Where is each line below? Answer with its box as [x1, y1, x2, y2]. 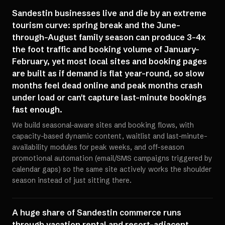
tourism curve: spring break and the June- [12, 20, 180, 30]
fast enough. [12, 104, 62, 115]
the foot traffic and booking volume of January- [12, 44, 199, 54]
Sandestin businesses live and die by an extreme [12, 8, 206, 18]
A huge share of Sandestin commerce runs [12, 207, 181, 217]
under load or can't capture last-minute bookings [12, 92, 206, 102]
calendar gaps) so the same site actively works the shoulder [12, 165, 211, 174]
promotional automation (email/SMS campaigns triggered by [12, 154, 212, 163]
